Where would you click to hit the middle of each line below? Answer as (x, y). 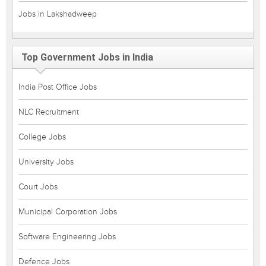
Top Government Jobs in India (87, 57)
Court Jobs (38, 187)
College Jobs (42, 137)
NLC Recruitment (49, 112)
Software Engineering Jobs (67, 237)
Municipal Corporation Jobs (68, 212)
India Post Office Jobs (58, 87)
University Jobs (46, 162)
